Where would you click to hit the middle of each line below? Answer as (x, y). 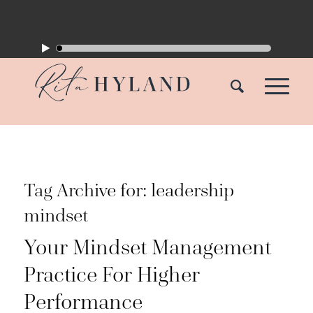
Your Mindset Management (147, 247)
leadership (192, 190)
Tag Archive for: (87, 190)
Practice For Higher (111, 275)
